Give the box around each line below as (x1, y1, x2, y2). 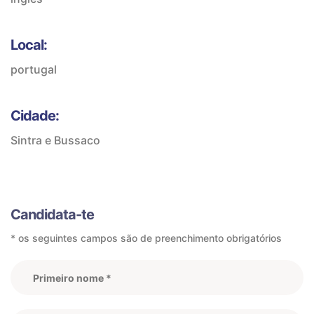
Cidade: (11, 107, 59, 124)
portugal (11, 62, 57, 76)
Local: (11, 36, 47, 53)
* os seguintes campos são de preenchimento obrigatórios (11, 232, 282, 244)
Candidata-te (11, 206, 94, 223)
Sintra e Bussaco (11, 133, 100, 147)
